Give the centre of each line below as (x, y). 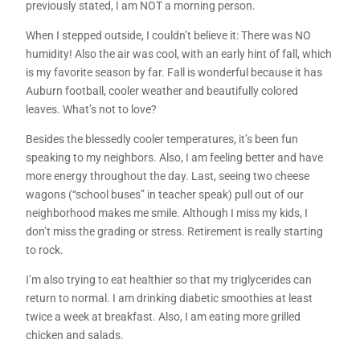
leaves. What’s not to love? (92, 110)
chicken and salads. (75, 335)
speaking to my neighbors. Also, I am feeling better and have (175, 158)
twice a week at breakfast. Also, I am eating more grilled (164, 317)
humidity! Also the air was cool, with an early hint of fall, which (179, 54)
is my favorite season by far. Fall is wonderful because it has (174, 73)
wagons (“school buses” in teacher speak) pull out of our (165, 195)
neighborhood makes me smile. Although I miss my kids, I (167, 213)
